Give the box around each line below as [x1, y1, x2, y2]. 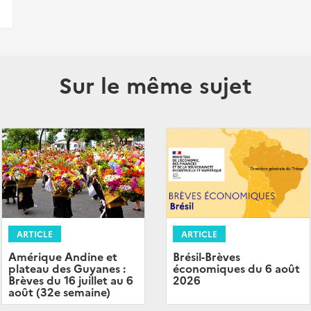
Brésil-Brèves [173, 249, 240, 264]
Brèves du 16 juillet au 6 [8, 271, 133, 287]
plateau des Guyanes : [8, 260, 126, 276]
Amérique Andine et [8, 248, 117, 264]
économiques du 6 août [173, 260, 300, 276]
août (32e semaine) [8, 283, 110, 299]
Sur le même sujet [59, 69, 252, 100]
